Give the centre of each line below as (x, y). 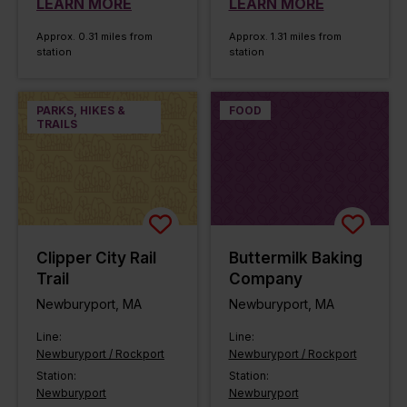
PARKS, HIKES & (81, 110)
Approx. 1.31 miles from (285, 36)
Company (265, 279)
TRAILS (57, 124)
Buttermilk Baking (295, 258)
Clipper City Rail (96, 258)
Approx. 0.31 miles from (94, 36)
